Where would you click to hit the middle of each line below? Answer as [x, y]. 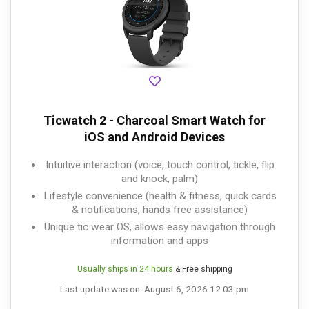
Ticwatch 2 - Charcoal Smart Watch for [154, 121]
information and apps [160, 241]
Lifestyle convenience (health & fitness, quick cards [160, 196]
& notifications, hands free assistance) [160, 210]
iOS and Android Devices [154, 137]
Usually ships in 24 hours [125, 269]
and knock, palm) [160, 179]
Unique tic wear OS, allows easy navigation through [160, 227]
